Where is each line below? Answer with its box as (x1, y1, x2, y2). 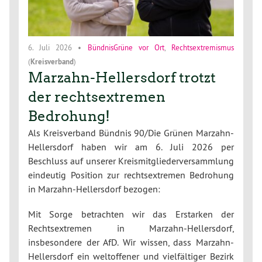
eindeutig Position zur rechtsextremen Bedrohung (28, 168, 234, 181)
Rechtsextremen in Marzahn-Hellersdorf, (28, 222, 234, 234)
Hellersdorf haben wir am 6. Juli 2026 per (28, 140, 234, 153)
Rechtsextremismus (171, 42, 235, 52)
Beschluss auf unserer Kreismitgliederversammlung (28, 154, 234, 167)
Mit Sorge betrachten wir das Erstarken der (28, 208, 234, 220)
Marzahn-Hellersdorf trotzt (28, 68, 216, 86)
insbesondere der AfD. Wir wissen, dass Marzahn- (28, 236, 234, 248)
